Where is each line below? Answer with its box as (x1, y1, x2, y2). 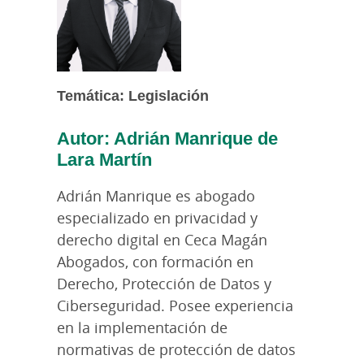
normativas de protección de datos (57, 339, 296, 359)
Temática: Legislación (57, 84, 213, 105)
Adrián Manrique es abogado (57, 185, 255, 206)
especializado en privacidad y (57, 207, 258, 227)
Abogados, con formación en (57, 251, 253, 271)
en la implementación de (57, 317, 227, 337)
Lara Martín (57, 145, 152, 171)
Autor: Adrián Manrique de (57, 124, 278, 149)
